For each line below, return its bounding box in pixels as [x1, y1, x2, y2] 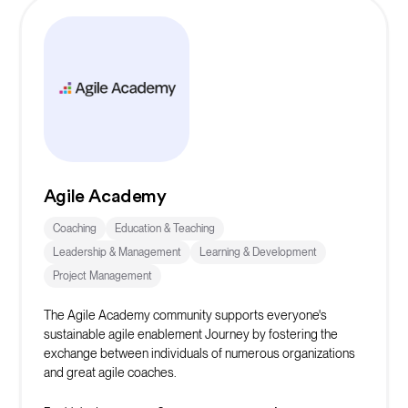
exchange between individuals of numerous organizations [43, 345, 355, 361]
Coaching [52, 221, 97, 235]
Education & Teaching [114, 221, 215, 235]
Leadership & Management [52, 245, 181, 259]
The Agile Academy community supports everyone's [43, 307, 327, 322]
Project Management [52, 269, 152, 282]
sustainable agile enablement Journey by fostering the [43, 326, 338, 342]
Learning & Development [199, 245, 317, 259]
